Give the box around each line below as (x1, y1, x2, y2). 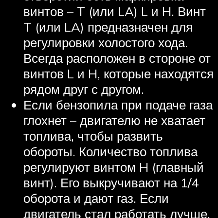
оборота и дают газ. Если (23, 190, 169, 206)
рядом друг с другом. (23, 81, 144, 97)
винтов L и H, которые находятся (23, 65, 214, 81)
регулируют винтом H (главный (23, 159, 204, 175)
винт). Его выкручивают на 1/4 (23, 174, 199, 190)
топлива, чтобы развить (23, 127, 163, 144)
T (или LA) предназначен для (23, 18, 193, 35)
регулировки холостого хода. (23, 34, 188, 50)
